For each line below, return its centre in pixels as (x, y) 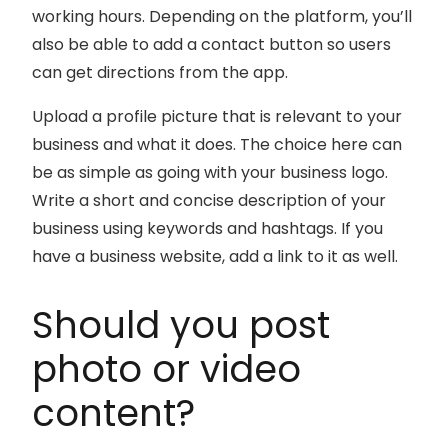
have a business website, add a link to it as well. (215, 257)
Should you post (181, 325)
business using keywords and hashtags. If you (207, 229)
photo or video (166, 369)
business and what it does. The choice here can (217, 145)
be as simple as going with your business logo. (210, 173)
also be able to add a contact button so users (211, 45)
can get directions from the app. (160, 73)
